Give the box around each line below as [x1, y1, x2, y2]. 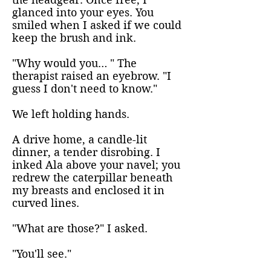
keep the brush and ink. [12, 31, 136, 44]
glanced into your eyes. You [12, 6, 154, 19]
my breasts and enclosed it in [12, 184, 165, 197]
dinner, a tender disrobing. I [12, 146, 160, 158]
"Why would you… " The [12, 57, 137, 70]
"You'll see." [12, 247, 71, 260]
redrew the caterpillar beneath [12, 171, 172, 184]
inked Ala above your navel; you [12, 158, 180, 171]
